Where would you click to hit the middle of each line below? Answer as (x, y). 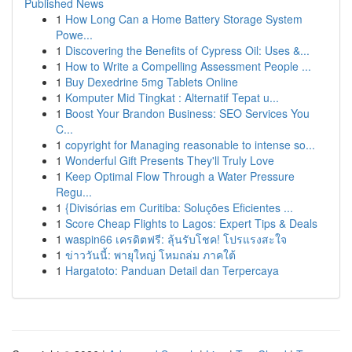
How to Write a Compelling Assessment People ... (188, 66)
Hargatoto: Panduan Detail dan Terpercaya (172, 270)
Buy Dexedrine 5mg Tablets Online (152, 82)
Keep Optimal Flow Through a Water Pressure (180, 176)
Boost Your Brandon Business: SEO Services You (187, 113)
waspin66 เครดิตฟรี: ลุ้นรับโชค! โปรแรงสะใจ (176, 239)
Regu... (74, 192)
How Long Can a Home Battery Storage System (184, 19)
